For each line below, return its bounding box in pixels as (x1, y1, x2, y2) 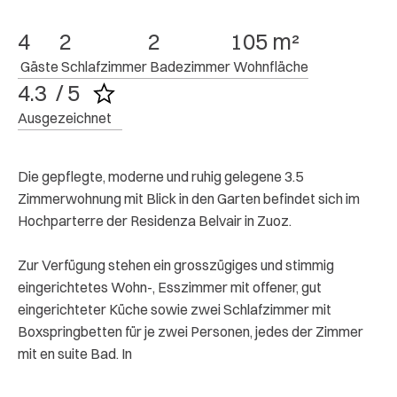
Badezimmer (150, 58, 230, 75)
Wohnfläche (233, 58, 308, 75)
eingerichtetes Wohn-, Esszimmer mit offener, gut (18, 278, 322, 296)
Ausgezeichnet (18, 109, 112, 127)
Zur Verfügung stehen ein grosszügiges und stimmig (18, 256, 334, 274)
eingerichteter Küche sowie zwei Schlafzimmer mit (18, 300, 331, 318)
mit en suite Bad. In (18, 345, 132, 362)
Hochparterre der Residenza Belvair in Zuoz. (18, 212, 292, 230)
